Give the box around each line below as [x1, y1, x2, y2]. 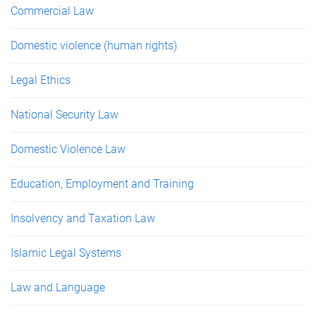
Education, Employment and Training [11, 177, 194, 190]
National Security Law [11, 108, 119, 121]
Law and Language [11, 281, 105, 294]
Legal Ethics [11, 73, 71, 87]
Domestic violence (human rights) [11, 39, 177, 52]
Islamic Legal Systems [11, 246, 121, 260]
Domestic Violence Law [11, 142, 126, 156]
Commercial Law [11, 4, 94, 18]
